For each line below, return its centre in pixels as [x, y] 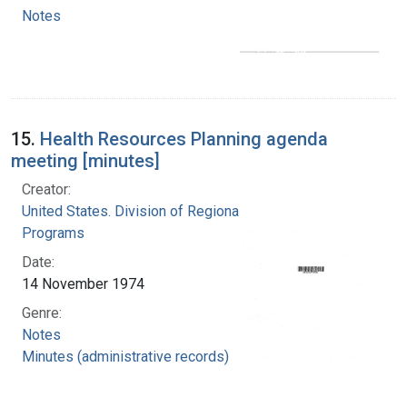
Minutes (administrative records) [125, 356]
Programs [53, 233]
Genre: [42, 313]
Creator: [46, 189]
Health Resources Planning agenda [184, 139]
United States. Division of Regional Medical [159, 211]
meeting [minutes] [85, 160]
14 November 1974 [83, 283]
